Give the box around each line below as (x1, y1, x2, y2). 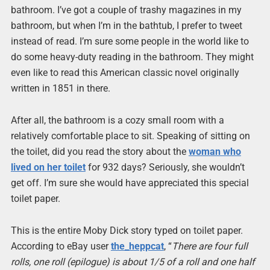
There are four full (171, 240, 248, 253)
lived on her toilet (10, 162, 86, 174)
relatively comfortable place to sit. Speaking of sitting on (10, 130, 250, 142)
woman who (188, 146, 241, 158)
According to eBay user (10, 240, 111, 253)
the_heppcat (110, 240, 164, 253)
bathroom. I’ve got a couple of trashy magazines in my (10, 4, 242, 16)
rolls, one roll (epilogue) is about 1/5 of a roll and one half (10, 256, 255, 268)
